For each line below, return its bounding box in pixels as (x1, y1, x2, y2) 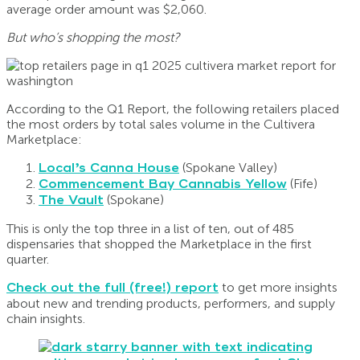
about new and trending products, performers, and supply (6, 296, 335, 312)
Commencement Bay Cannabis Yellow (39, 176, 287, 193)
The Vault (39, 192, 104, 209)
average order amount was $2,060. (6, 2, 207, 18)
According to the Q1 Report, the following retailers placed (6, 101, 339, 117)
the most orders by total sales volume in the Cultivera (6, 117, 315, 133)
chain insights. (6, 311, 85, 327)
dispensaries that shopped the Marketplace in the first (6, 236, 312, 252)
